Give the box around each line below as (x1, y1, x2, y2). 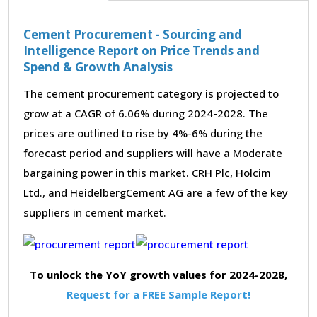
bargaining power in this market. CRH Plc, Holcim (23, 166, 271, 180)
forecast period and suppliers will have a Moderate (23, 146, 282, 160)
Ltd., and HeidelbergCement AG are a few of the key (23, 185, 288, 200)
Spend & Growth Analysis (23, 59, 173, 75)
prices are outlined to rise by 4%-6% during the (23, 126, 263, 140)
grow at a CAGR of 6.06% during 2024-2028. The (23, 106, 268, 120)
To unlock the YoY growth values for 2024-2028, (30, 267, 287, 282)
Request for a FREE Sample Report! (67, 287, 250, 301)
